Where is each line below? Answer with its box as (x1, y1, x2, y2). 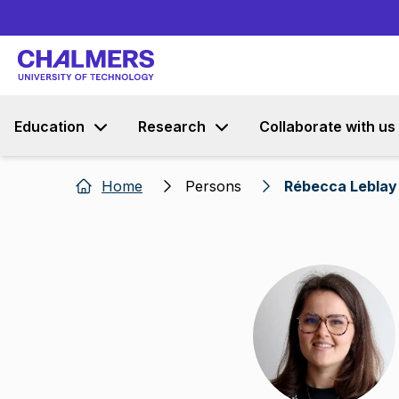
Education (14, 118, 85, 135)
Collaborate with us (259, 118, 395, 135)
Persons (185, 177, 241, 195)
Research (138, 118, 206, 135)
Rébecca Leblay (284, 177, 397, 195)
